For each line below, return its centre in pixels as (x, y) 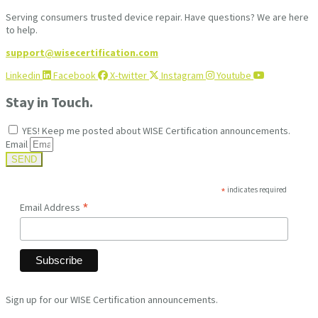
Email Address (51, 208)
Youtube (234, 75)
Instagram (182, 75)
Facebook (75, 75)
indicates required (257, 190)
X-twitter (128, 75)
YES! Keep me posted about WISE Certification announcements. (156, 131)
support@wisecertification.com (82, 52)
